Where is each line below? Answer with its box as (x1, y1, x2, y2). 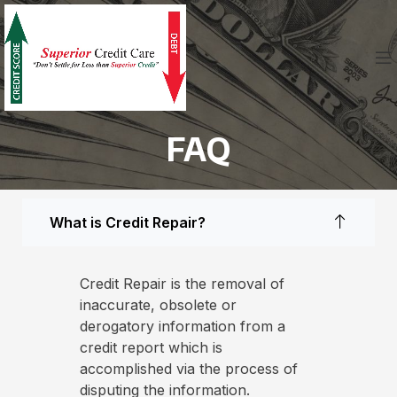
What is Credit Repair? (50, 214, 206, 232)
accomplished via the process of (80, 360, 298, 378)
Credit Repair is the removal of (80, 275, 284, 293)
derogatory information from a (80, 317, 285, 336)
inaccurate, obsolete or (80, 296, 237, 315)
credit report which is (80, 339, 222, 357)
